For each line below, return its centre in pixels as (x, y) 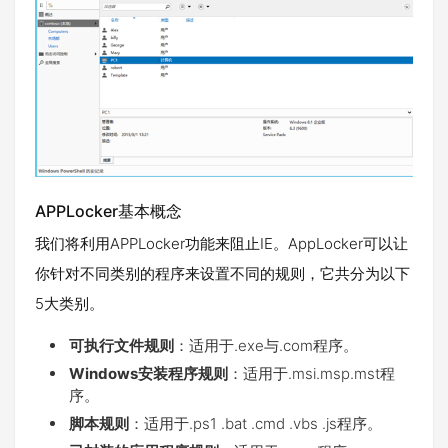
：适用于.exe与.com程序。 (266, 346)
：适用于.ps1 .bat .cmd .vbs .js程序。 (255, 424)
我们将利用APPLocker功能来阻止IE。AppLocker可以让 (221, 244)
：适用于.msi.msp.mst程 (311, 374)
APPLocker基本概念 (108, 211)
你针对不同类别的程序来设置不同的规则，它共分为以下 (222, 274)
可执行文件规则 (121, 346)
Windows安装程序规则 (148, 374)
